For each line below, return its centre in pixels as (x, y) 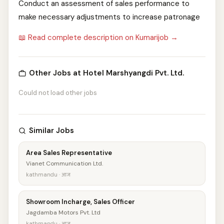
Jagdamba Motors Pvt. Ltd (63, 212)
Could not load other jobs (58, 93)
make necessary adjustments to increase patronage (109, 17)
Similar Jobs (51, 130)
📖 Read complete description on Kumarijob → (98, 37)
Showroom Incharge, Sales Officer (80, 202)
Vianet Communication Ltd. (64, 163)
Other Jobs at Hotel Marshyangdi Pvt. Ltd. (106, 73)
